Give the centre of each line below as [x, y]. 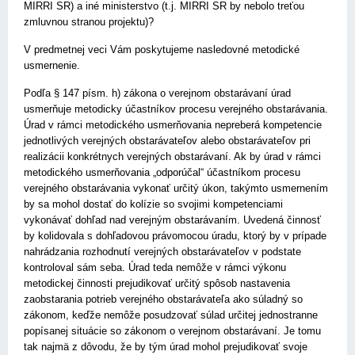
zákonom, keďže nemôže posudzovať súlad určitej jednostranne [171, 315]
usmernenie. [52, 65]
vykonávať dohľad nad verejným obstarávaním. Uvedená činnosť [172, 220]
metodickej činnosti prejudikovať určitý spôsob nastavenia [157, 283]
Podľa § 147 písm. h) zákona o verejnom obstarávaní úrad [157, 93]
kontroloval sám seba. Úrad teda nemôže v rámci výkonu [155, 267]
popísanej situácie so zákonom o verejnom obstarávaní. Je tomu [172, 331]
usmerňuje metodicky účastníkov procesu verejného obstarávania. [176, 109]
